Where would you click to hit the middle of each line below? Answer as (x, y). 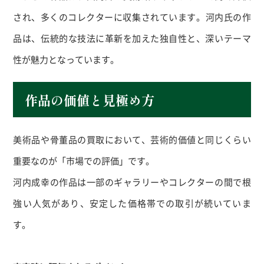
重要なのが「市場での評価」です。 (84, 161)
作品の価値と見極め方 (90, 100)
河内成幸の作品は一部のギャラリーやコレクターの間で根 (132, 182)
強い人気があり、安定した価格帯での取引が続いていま (132, 203)
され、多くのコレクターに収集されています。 (109, 17)
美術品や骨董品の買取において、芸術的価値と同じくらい (132, 140)
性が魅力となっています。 (66, 60)
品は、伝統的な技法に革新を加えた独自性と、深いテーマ (132, 38)
